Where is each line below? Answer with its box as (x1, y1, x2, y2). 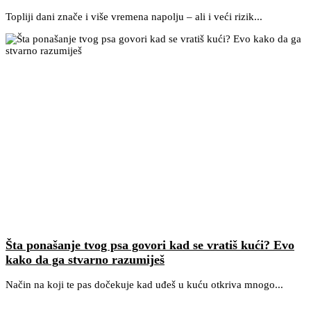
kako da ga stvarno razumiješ (6, 252, 165, 267)
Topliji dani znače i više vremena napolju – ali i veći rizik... (6, 11, 262, 23)
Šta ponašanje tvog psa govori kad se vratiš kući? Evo (6, 237, 294, 252)
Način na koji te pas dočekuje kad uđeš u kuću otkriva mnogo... (6, 279, 283, 291)
